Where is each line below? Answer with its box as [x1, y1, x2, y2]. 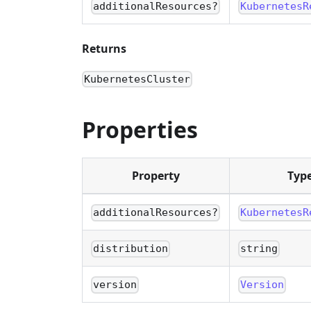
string [240, 242, 278, 255]
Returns [82, 41, 126, 56]
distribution [93, 242, 169, 255]
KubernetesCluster [84, 73, 191, 86]
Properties [82, 115, 198, 145]
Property [132, 168, 180, 184]
